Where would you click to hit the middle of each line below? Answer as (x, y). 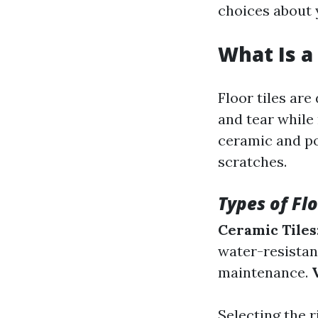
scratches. (252, 161)
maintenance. (265, 272)
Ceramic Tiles (267, 230)
